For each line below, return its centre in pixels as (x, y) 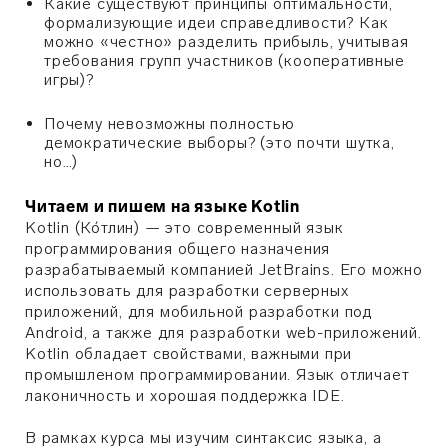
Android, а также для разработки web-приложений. (223, 332)
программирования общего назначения (178, 248)
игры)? (69, 79)
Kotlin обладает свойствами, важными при (189, 353)
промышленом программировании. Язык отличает (217, 374)
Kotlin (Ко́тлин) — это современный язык (184, 227)
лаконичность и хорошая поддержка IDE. (185, 395)
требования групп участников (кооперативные (224, 60)
